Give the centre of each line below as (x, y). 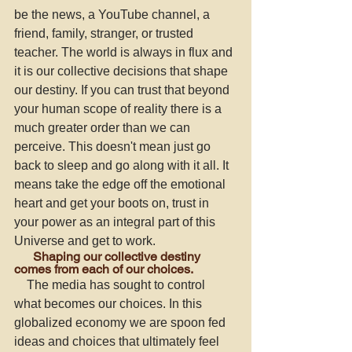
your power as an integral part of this (116, 222)
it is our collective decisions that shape (123, 71)
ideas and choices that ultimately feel (118, 341)
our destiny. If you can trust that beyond (123, 90)
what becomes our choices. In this (110, 304)
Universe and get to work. (86, 241)
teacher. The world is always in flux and (125, 52)
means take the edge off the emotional (121, 184)
